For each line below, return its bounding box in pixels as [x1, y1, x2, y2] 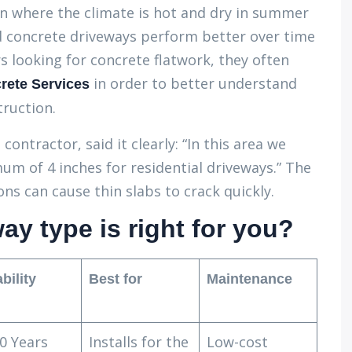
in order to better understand [90, 74, 297, 93]
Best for [89, 271, 142, 287]
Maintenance [207, 271, 292, 287]
